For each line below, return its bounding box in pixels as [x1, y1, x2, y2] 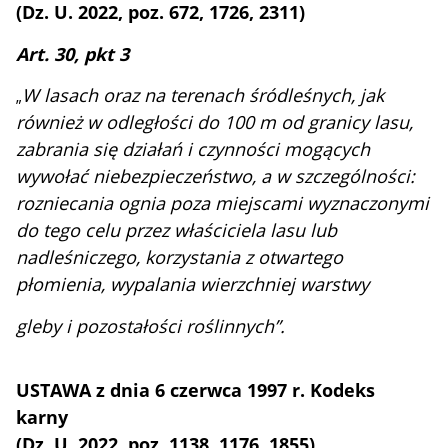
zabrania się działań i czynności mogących [16, 137, 371, 162]
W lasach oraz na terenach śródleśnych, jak [22, 83, 385, 108]
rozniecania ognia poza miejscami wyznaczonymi [16, 191, 430, 216]
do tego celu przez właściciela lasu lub [16, 218, 338, 243]
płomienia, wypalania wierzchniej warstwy [16, 272, 370, 297]
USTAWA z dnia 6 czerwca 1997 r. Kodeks [16, 377, 376, 402]
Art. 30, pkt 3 [16, 41, 130, 66]
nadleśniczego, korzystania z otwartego [16, 245, 344, 270]
